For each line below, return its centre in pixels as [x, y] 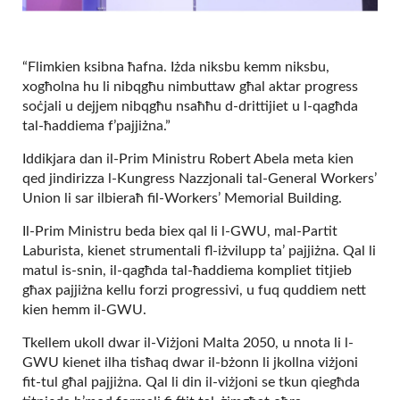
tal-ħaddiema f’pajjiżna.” [96, 126]
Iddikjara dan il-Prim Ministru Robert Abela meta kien [188, 159]
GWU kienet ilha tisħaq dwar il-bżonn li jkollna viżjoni [190, 362]
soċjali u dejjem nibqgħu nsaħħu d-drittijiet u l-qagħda [190, 106]
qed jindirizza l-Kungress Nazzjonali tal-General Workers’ [200, 179]
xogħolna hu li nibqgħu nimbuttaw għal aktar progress [190, 87]
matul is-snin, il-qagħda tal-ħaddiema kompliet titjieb [187, 271]
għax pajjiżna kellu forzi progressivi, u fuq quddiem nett [194, 290]
